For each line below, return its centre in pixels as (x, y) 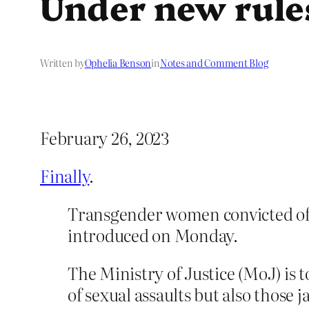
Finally (65, 176)
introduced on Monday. (153, 235)
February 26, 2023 (105, 138)
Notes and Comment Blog (214, 63)
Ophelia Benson (118, 63)
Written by (62, 63)
